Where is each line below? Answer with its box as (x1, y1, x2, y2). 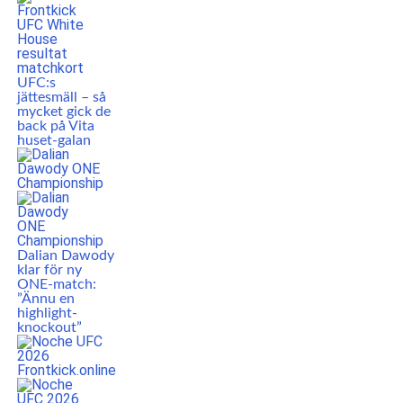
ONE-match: (16, 277, 96, 291)
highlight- (16, 306, 77, 320)
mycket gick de (16, 104, 111, 119)
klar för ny (16, 263, 82, 277)
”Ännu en (16, 291, 75, 306)
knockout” (16, 320, 82, 335)
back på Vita (16, 119, 94, 133)
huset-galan (16, 133, 91, 148)
